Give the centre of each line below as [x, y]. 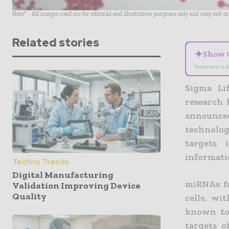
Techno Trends [41, 162]
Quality [29, 197]
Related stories [56, 42]
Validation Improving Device [76, 186]
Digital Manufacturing [63, 175]
